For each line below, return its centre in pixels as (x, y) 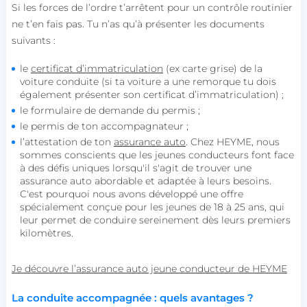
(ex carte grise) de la (212, 68)
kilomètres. (46, 233)
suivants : (33, 40)
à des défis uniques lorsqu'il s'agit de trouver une (135, 168)
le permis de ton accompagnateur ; (104, 126)
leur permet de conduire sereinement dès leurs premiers (155, 220)
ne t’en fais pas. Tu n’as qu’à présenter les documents (138, 24)
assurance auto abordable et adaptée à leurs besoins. (145, 181)
